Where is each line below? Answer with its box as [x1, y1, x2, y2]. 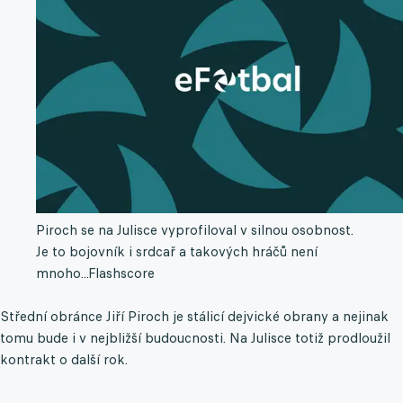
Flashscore [88, 264, 155, 282]
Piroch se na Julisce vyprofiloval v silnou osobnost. [36, 221, 354, 239]
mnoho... [36, 264, 88, 282]
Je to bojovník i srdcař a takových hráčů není [36, 243, 318, 261]
